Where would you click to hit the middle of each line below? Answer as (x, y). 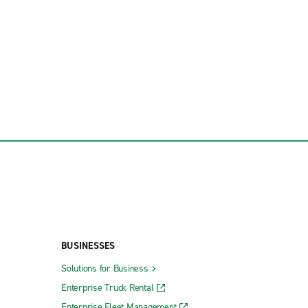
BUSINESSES (88, 245)
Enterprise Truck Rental (108, 287)
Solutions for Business (105, 268)
